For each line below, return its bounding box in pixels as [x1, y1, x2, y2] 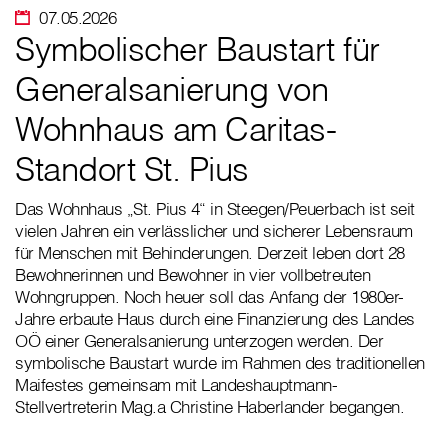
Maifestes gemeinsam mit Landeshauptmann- [15, 374, 337, 396]
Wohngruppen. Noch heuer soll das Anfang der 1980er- [15, 286, 404, 308]
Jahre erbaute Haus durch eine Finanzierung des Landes [15, 308, 415, 330]
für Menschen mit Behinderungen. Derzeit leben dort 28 [15, 242, 405, 264]
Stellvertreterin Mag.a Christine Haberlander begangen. [15, 396, 404, 418]
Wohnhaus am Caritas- [15, 108, 336, 150]
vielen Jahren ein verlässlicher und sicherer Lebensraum [15, 220, 413, 242]
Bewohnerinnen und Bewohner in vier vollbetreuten [15, 264, 370, 286]
